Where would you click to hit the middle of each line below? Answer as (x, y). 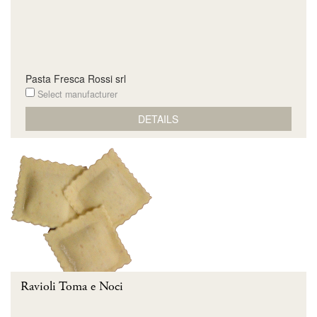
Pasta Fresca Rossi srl (75, 79)
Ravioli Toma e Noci (72, 287)
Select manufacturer (76, 94)
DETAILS (158, 119)
